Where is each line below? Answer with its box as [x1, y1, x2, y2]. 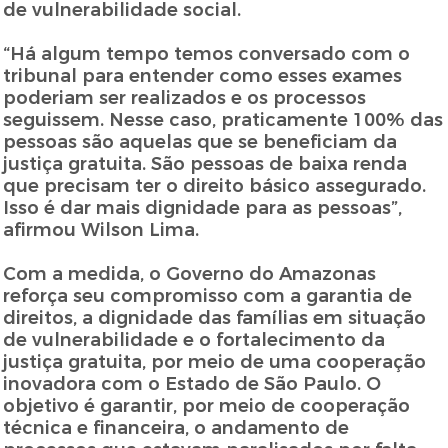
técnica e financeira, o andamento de [3, 417, 350, 440]
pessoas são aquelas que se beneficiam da [3, 131, 398, 154]
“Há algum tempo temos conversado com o [3, 43, 411, 66]
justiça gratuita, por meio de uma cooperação [3, 351, 427, 374]
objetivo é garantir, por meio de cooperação [3, 395, 411, 418]
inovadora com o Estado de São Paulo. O [3, 373, 382, 396]
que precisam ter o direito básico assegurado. [3, 175, 427, 198]
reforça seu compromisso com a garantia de [3, 285, 413, 308]
